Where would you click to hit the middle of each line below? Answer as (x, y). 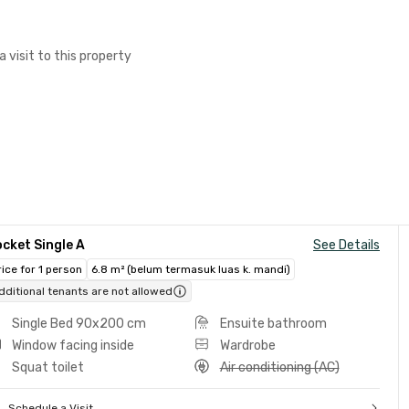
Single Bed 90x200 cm (79, 324)
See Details (346, 245)
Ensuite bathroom (273, 324)
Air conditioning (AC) (279, 367)
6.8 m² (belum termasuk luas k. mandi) (191, 269)
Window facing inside (73, 346)
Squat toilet (48, 367)
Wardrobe (247, 346)
